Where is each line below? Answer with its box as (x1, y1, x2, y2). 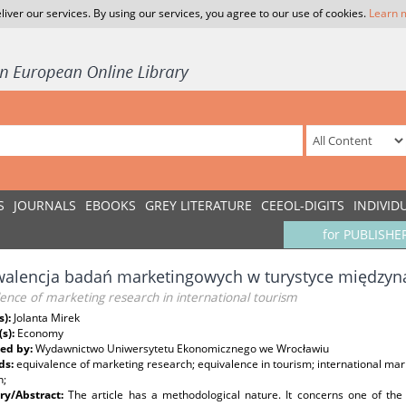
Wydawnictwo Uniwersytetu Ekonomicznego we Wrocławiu (35, 341, 329, 356)
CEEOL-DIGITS (261, 197, 344, 214)
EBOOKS (85, 197, 136, 214)
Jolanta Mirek (14, 310, 80, 325)
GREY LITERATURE (145, 197, 252, 214)
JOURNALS (14, 197, 76, 214)
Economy (17, 325, 63, 341)
